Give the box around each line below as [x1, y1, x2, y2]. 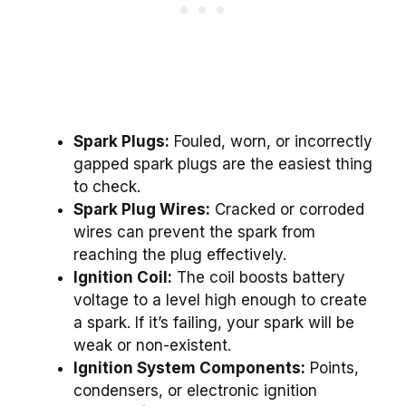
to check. [73, 177, 140, 196]
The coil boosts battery [172, 267, 345, 286]
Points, [305, 358, 359, 377]
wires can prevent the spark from [73, 222, 315, 241]
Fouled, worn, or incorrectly [169, 131, 372, 150]
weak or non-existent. [73, 335, 231, 354]
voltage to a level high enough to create [73, 290, 367, 309]
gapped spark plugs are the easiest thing [73, 154, 372, 173]
